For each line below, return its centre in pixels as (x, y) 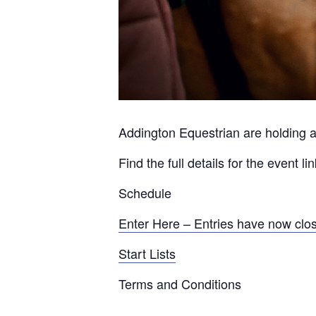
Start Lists (147, 253)
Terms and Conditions (180, 284)
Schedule (145, 193)
